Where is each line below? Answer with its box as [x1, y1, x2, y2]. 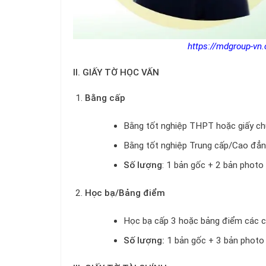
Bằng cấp [84, 93, 125, 104]
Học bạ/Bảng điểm [84, 188, 165, 199]
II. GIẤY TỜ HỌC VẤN [73, 66, 159, 78]
